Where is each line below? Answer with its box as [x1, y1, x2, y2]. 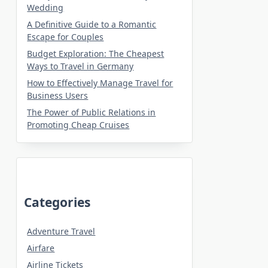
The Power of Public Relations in [27, 106, 156, 118]
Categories [24, 193, 91, 211]
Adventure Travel [27, 225, 96, 237]
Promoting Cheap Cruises [27, 118, 130, 130]
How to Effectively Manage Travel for [27, 77, 173, 89]
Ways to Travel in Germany [27, 60, 134, 72]
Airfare [27, 242, 55, 254]
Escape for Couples [27, 31, 104, 42]
